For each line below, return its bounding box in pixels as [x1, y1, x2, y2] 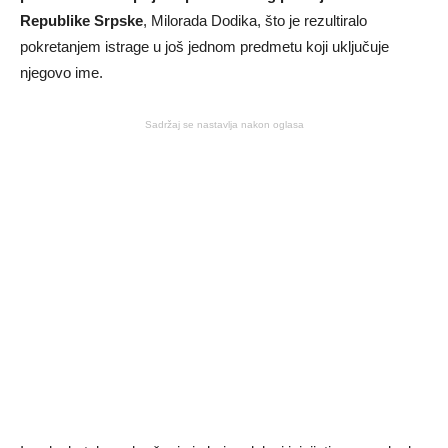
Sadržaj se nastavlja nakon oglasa [144, 118, 304, 130]
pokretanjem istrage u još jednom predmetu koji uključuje [20, 37, 389, 55]
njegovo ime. [20, 63, 103, 81]
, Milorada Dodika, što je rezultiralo [143, 11, 367, 29]
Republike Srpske [20, 11, 143, 29]
